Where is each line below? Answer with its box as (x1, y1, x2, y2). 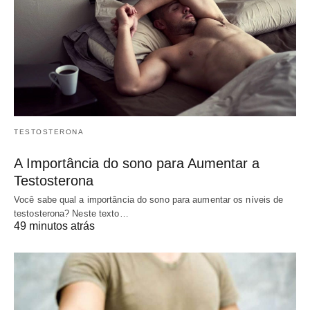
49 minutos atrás (14, 220, 95, 232)
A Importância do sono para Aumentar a (14, 156, 259, 172)
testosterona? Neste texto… (14, 208, 129, 219)
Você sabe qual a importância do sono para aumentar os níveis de (14, 194, 284, 206)
